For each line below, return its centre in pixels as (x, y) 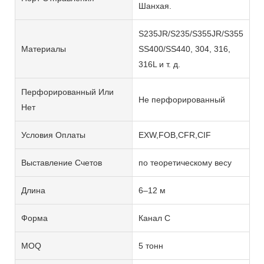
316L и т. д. (159, 64)
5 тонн (151, 245)
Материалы (44, 49)
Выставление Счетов (62, 162)
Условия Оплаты (53, 135)
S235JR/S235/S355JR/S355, (192, 33)
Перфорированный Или (67, 92)
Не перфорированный (181, 99)
